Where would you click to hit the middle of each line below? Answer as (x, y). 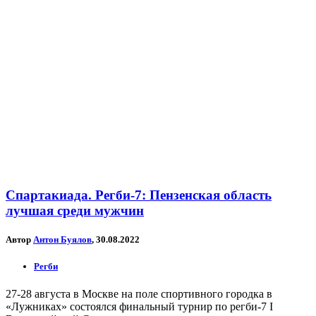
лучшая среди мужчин (75, 210)
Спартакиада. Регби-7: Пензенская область (139, 195)
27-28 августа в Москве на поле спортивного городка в (139, 294)
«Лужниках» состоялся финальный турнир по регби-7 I (139, 307)
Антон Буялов (62, 240)
